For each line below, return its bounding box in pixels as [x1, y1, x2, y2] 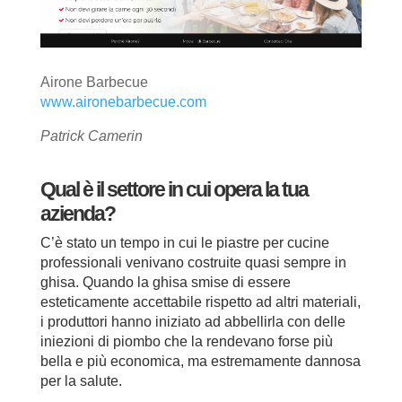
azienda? [39, 201, 115, 225]
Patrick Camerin [39, 127, 143, 144]
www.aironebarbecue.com [39, 93, 206, 109]
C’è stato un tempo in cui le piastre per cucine [39, 234, 329, 250]
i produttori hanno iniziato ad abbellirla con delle [39, 313, 345, 329]
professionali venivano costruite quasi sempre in [39, 254, 346, 270]
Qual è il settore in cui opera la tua [39, 177, 308, 201]
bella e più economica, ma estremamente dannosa [39, 353, 361, 369]
